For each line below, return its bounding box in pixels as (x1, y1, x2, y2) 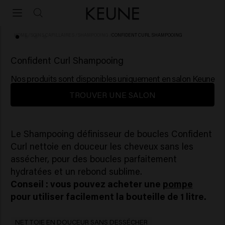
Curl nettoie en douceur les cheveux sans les (10, 140, 193, 152)
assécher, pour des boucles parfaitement (10, 152, 177, 165)
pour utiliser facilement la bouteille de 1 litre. (10, 190, 206, 202)
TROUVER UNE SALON (69, 89, 156, 100)
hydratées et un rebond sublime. (10, 165, 142, 177)
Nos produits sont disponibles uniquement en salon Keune (10, 72, 215, 84)
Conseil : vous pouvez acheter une (10, 177, 163, 190)
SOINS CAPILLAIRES (30, 32, 75, 38)
